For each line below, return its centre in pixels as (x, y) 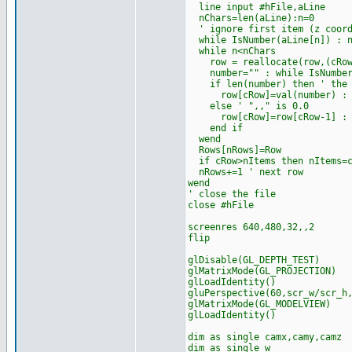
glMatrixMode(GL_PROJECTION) (262, 271)
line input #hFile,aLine (256, 7)
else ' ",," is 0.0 (248, 106)
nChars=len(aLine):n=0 (251, 18)
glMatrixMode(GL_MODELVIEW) (259, 304)
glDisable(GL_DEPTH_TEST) (253, 260)
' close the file (231, 194)
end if (215, 128)
